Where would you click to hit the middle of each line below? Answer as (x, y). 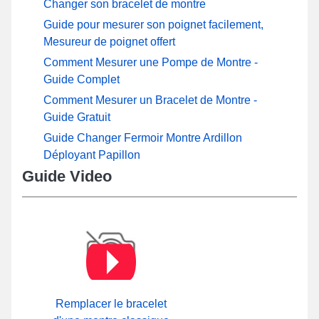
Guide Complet (82, 79)
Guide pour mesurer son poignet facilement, (153, 24)
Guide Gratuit (77, 117)
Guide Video (67, 176)
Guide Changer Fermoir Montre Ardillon (143, 137)
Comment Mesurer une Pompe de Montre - (151, 62)
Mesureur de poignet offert (109, 41)
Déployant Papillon (92, 155)
